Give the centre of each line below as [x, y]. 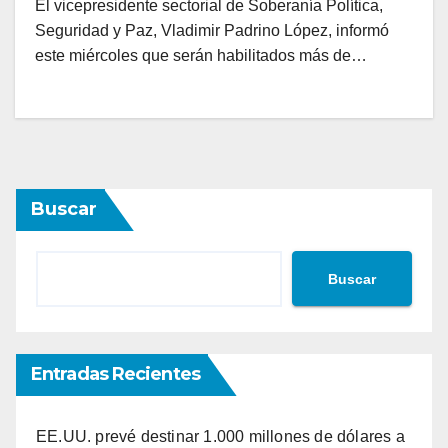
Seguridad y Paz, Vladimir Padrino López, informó [212, 31]
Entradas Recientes [115, 374]
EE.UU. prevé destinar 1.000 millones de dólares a [220, 437]
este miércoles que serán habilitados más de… [201, 56]
